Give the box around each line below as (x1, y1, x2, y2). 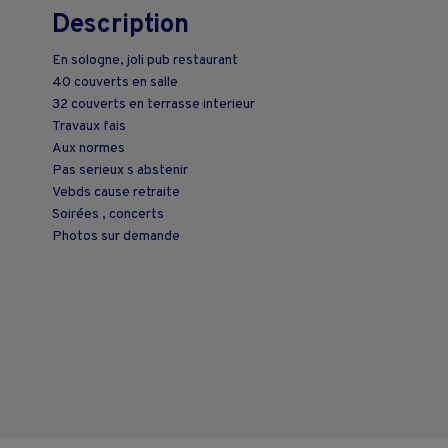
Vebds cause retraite (52, 183, 180, 201)
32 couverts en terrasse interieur (52, 95, 255, 113)
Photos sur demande (52, 227, 180, 245)
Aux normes (52, 139, 125, 157)
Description (52, 8, 189, 42)
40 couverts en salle (52, 73, 178, 91)
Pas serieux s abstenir (52, 161, 188, 179)
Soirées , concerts (52, 205, 164, 223)
